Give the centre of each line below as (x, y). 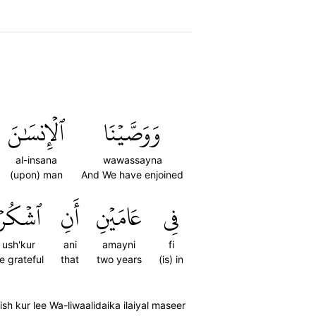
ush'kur (18, 244)
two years (119, 259)
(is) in (171, 259)
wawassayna (132, 160)
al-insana (36, 160)
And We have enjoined (132, 175)
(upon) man (36, 175)
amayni (119, 244)
